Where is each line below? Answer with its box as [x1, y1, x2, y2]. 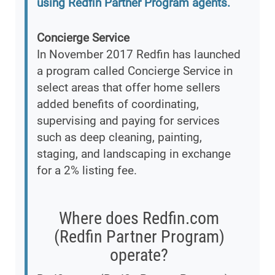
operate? [110, 245, 168, 266]
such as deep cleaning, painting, [37, 130, 202, 145]
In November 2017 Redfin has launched [37, 47, 241, 62]
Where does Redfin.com [59, 208, 219, 229]
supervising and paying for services [37, 114, 220, 128]
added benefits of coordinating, [37, 97, 199, 112]
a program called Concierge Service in [37, 64, 233, 79]
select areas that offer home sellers [37, 80, 220, 95]
